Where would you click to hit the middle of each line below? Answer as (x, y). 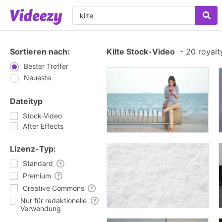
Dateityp (26, 101)
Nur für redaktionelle (53, 200)
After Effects (43, 126)
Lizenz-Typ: (33, 149)
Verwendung (40, 208)
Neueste (37, 78)
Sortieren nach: (40, 52)
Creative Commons (54, 188)
